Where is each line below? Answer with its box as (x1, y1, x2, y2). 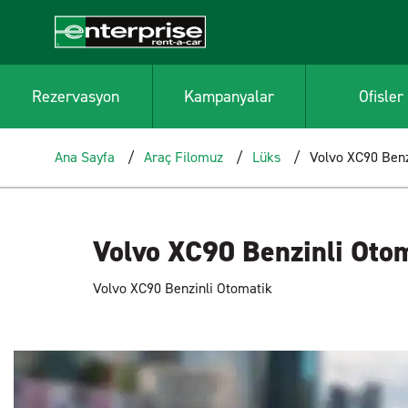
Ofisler (359, 85, 404, 107)
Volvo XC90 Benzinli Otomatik (93, 279, 272, 298)
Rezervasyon (32, 85, 120, 107)
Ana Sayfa (55, 148, 115, 167)
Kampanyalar (183, 85, 274, 107)
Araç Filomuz (144, 148, 223, 167)
